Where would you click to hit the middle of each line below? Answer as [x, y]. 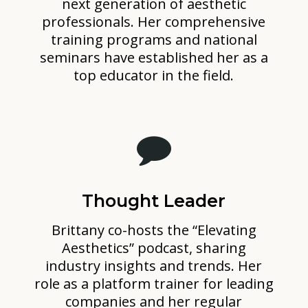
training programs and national [154, 39]
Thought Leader [154, 200]
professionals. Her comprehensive [154, 21]
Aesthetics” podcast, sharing [154, 247]
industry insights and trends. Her [154, 265]
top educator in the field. [154, 75]
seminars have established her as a [154, 57]
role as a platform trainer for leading [154, 283]
